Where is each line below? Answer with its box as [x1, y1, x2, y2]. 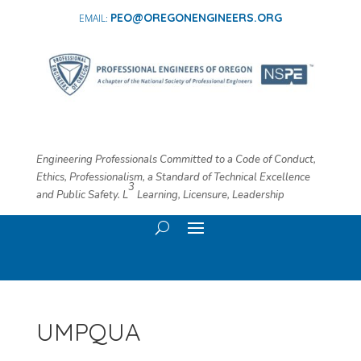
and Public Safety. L [35, 187, 128, 202]
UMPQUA [35, 316, 140, 347]
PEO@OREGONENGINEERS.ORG [110, 10, 282, 25]
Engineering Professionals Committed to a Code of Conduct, [35, 151, 316, 167]
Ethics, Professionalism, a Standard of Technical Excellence [35, 169, 310, 185]
